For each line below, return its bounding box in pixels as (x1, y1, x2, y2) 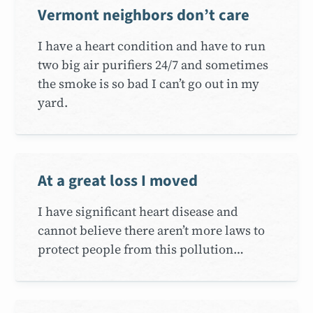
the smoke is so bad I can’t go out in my (38, 74, 260, 92)
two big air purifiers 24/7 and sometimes (38, 55, 269, 73)
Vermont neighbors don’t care (38, 3, 250, 27)
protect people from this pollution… (38, 240, 245, 258)
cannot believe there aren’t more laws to (38, 221, 265, 239)
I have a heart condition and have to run (38, 36, 266, 54)
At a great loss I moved (38, 169, 198, 192)
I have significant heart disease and (38, 202, 239, 220)
